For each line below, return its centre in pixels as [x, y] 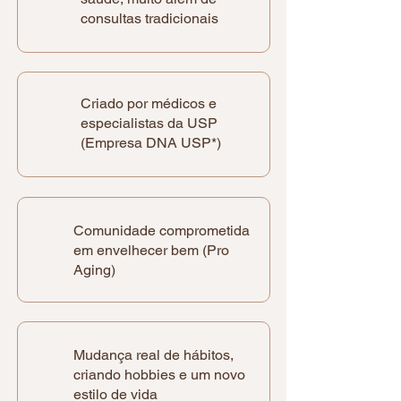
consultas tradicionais [149, 18]
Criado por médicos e [149, 103]
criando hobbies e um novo [159, 375]
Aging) [94, 270]
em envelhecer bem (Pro [151, 250]
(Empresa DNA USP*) [151, 143]
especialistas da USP [151, 123]
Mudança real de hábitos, [154, 355]
